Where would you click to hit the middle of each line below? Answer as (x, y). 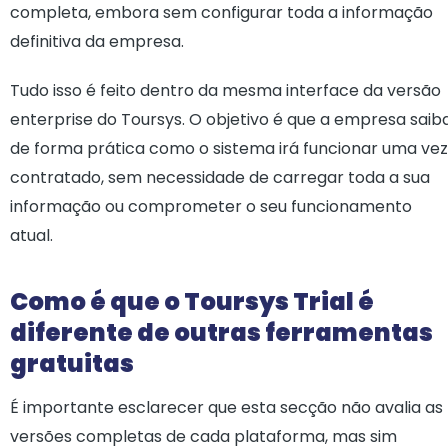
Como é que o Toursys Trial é (192, 301)
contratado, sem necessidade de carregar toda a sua (220, 177)
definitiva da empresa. (97, 41)
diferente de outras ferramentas (221, 332)
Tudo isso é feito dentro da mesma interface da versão (225, 90)
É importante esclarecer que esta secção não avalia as (226, 407)
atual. (31, 235)
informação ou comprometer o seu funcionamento (211, 206)
